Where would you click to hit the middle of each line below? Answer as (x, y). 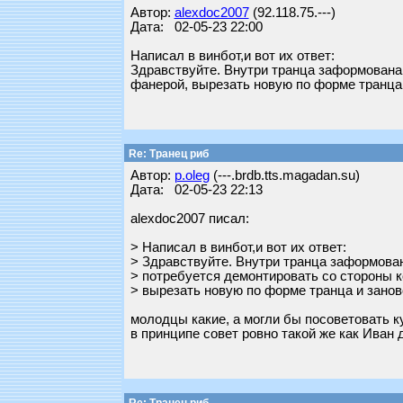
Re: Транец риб (167, 154)
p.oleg (192, 175)
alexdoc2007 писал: (189, 219)
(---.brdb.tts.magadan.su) (284, 175)
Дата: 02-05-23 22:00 (196, 27)
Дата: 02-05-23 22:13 (196, 190)
